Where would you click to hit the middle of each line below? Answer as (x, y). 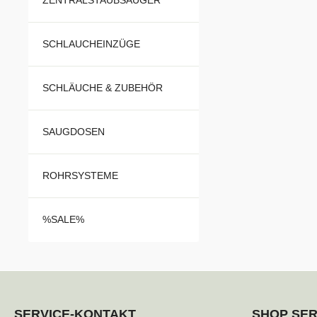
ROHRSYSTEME (80, 175)
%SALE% (63, 219)
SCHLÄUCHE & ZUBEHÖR (103, 87)
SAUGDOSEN (74, 131)
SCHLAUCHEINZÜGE (91, 44)
